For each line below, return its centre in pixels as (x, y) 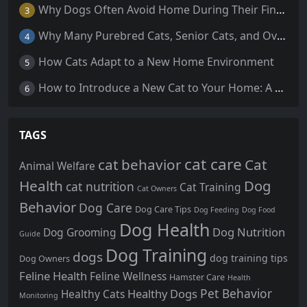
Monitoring (39, 295)
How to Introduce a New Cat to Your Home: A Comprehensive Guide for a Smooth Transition (279, 88)
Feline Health (53, 275)
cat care (213, 164)
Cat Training (210, 187)
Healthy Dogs (162, 293)
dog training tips (249, 258)
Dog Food (259, 209)
